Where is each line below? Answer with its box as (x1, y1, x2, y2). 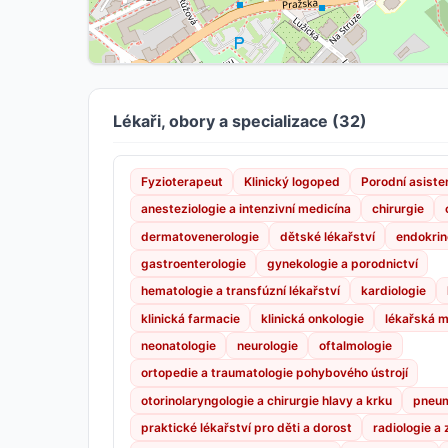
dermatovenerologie (140, 228, 259, 244)
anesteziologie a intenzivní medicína (140, 201, 351, 217)
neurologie (236, 338, 298, 354)
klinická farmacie (140, 310, 240, 326)
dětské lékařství (279, 228, 375, 244)
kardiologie (360, 283, 426, 299)
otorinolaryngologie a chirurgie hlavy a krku (140, 392, 392, 408)
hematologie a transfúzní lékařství (140, 283, 340, 299)
